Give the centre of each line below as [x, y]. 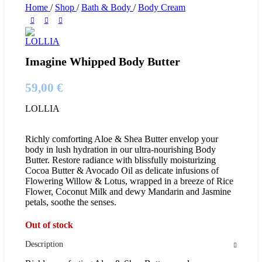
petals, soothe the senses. [71, 202]
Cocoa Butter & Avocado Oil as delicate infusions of [122, 171]
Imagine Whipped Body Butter [103, 62]
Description [44, 244]
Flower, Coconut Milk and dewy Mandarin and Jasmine [128, 192]
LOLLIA [42, 109]
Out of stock [49, 225]
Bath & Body [107, 7]
